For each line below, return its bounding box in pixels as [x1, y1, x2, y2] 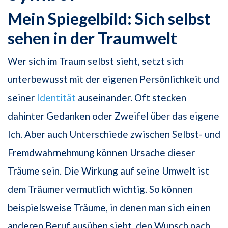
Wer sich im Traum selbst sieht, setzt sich [8, 55, 184, 67]
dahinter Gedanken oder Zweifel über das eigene [8, 110, 219, 122]
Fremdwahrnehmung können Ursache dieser [8, 147, 195, 159]
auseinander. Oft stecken [76, 92, 186, 104]
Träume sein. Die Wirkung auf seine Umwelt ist [8, 165, 209, 177]
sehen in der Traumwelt [8, 28, 177, 48]
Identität [37, 92, 76, 104]
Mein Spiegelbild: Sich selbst [8, 9, 211, 29]
